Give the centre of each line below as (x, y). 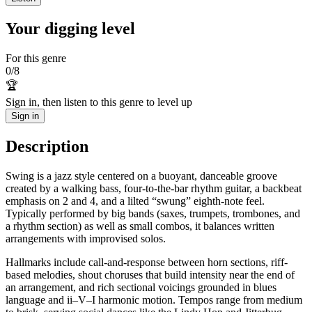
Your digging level (70, 28)
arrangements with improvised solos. (86, 238)
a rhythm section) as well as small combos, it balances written (140, 226)
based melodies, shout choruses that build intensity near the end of (150, 274)
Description (47, 146)
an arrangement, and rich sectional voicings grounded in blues (141, 287)
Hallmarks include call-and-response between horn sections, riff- (147, 262)
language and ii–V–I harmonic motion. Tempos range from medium (154, 299)
